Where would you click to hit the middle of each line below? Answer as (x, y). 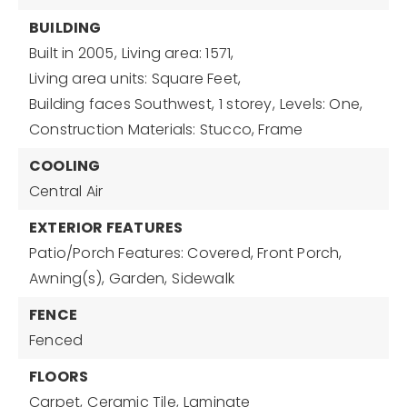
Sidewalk (203, 278)
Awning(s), (67, 278)
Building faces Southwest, (122, 104)
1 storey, (247, 104)
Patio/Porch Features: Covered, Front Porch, (186, 253)
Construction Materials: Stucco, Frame (166, 129)
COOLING (65, 166)
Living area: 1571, (178, 53)
